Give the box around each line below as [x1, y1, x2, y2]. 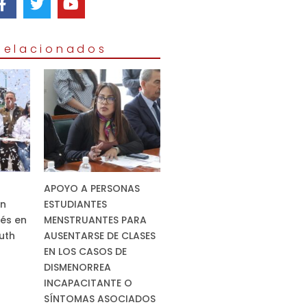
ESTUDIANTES [43, 197, 107, 212]
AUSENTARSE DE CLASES [43, 229, 156, 243]
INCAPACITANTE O [43, 276, 132, 291]
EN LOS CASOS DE [43, 245, 127, 259]
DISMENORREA [43, 260, 111, 275]
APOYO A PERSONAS [43, 182, 140, 196]
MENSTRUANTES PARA [43, 213, 147, 228]
